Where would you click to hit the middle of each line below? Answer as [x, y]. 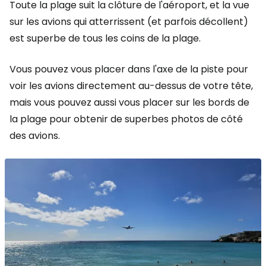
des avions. [35, 136]
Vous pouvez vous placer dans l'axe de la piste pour [129, 69]
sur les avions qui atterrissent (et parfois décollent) [129, 22]
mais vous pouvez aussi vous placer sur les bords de [129, 102]
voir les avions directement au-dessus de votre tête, [131, 86]
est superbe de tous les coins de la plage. [105, 38]
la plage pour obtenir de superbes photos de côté [126, 119]
